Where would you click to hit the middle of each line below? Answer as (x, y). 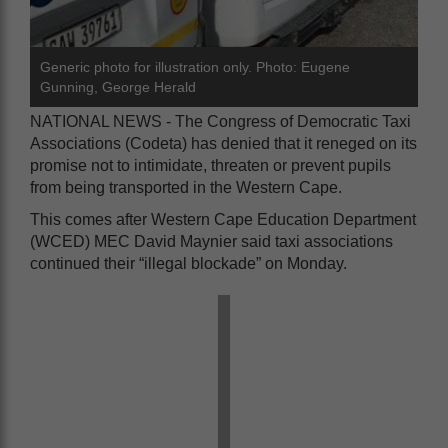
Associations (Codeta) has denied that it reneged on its (223, 143)
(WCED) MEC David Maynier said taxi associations (211, 241)
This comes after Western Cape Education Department (223, 219)
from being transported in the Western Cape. (186, 187)
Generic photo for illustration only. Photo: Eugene (195, 67)
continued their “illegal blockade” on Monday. (188, 263)
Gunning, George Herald (118, 87)
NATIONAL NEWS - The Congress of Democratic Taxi (220, 121)
